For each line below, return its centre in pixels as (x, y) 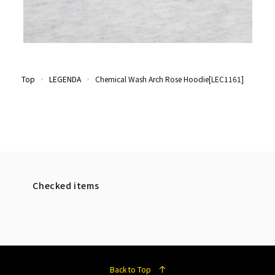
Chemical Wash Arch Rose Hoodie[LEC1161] (169, 79)
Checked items (66, 185)
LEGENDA (65, 79)
